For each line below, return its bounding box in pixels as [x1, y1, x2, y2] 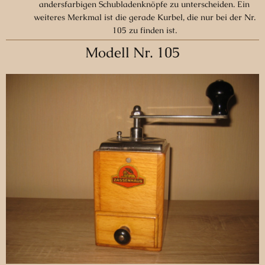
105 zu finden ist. [112, 24, 177, 35]
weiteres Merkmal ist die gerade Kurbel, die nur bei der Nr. [33, 11, 256, 22]
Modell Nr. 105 [85, 43, 180, 62]
